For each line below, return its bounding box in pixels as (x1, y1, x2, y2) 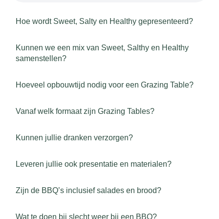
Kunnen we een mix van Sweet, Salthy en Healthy (16, 44, 189, 52)
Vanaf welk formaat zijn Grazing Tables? (16, 107, 154, 115)
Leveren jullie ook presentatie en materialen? (16, 160, 172, 168)
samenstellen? (16, 54, 66, 63)
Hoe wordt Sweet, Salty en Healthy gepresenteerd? (16, 17, 193, 25)
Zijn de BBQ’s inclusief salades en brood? (16, 186, 161, 195)
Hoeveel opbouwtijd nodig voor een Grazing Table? (16, 81, 194, 89)
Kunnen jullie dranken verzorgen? (16, 133, 133, 142)
